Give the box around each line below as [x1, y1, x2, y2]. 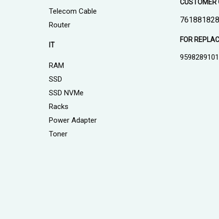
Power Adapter [48, 116, 97, 125]
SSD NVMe [48, 88, 84, 98]
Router [48, 21, 70, 30]
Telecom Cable [48, 7, 97, 16]
